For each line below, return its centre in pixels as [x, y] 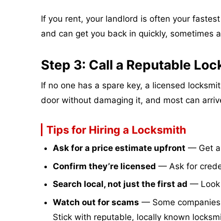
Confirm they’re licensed [104, 166]
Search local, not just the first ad [120, 184]
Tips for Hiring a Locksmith [116, 129]
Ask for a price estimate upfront [119, 148]
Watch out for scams [96, 202]
